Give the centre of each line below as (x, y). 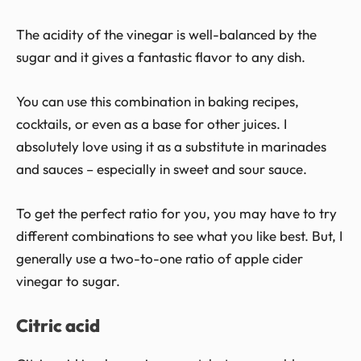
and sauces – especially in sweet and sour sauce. (162, 168)
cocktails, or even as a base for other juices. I (151, 123)
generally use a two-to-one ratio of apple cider (160, 259)
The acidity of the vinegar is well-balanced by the (166, 34)
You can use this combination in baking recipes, (158, 101)
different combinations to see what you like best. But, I (179, 236)
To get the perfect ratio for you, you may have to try (176, 214)
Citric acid (58, 326)
